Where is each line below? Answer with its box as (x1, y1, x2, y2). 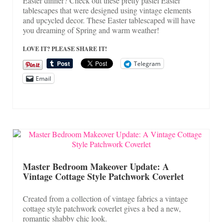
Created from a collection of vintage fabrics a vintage (23, 193, 188, 204)
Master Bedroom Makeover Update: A (23, 160, 169, 173)
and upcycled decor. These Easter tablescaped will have (23, 15, 195, 26)
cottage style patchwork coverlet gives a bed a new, (23, 203, 181, 214)
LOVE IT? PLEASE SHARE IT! (23, 45, 107, 54)
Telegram (134, 59, 161, 68)
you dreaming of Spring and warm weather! (23, 25, 159, 36)
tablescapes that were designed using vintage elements (23, 5, 191, 16)
